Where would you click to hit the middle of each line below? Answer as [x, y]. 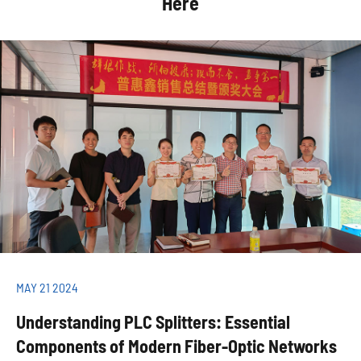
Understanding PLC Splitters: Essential [153, 322]
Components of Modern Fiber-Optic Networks [176, 346]
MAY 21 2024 [47, 288]
